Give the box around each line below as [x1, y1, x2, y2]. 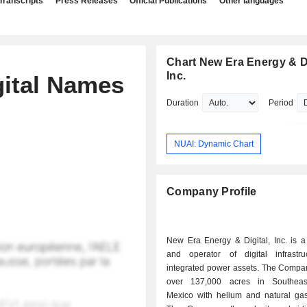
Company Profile [167, 186, 257, 198]
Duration [167, 98, 199, 108]
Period [269, 98, 294, 108]
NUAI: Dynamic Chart [174, 138, 254, 149]
